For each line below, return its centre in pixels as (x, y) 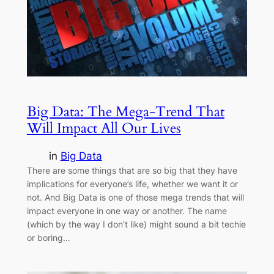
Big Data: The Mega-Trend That (125, 111)
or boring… (48, 238)
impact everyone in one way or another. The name (127, 211)
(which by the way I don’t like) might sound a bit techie (136, 224)
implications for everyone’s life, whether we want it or (132, 184)
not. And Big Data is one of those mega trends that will (135, 198)
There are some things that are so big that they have (132, 171)
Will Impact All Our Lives (104, 128)
